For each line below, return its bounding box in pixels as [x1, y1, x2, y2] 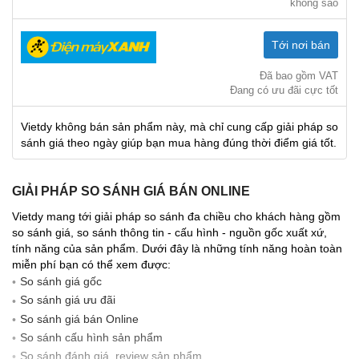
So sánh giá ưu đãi [20, 293, 115, 307]
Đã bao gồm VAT [260, 69, 338, 82]
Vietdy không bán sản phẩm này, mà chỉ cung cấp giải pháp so [21, 119, 338, 133]
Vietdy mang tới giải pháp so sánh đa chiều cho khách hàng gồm [12, 209, 341, 223]
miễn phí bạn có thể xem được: [12, 257, 171, 271]
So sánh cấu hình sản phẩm [20, 330, 163, 344]
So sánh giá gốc [20, 274, 102, 288]
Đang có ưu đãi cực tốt [230, 83, 338, 96]
